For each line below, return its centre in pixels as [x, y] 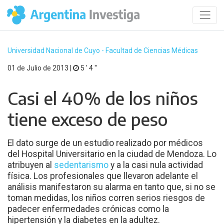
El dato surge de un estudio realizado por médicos [105, 143]
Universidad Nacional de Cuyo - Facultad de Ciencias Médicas [103, 50]
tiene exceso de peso [88, 119]
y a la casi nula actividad [156, 165]
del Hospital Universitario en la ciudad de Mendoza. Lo [112, 154]
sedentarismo [81, 165]
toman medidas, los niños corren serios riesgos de [106, 198]
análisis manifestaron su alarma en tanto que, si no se [111, 187]
